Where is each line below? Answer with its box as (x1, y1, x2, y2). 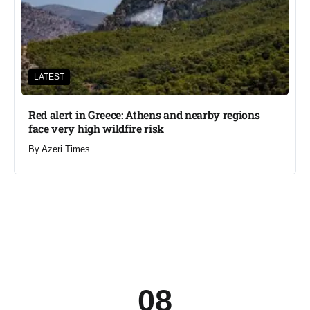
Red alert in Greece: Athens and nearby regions (28, 107, 260, 122)
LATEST (34, 72, 64, 82)
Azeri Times (42, 143, 90, 154)
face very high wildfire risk (28, 121, 165, 136)
